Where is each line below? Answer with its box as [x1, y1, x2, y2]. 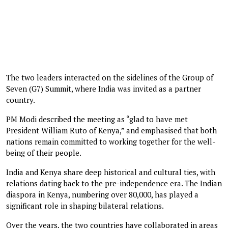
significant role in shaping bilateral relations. [6, 200, 164, 211]
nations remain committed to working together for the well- [6, 136, 215, 147]
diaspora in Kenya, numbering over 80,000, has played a [6, 189, 198, 199]
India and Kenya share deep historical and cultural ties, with [6, 166, 215, 177]
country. [6, 94, 35, 105]
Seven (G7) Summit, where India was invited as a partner [6, 83, 201, 94]
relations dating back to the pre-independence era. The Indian [6, 178, 222, 188]
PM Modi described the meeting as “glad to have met [6, 113, 188, 124]
